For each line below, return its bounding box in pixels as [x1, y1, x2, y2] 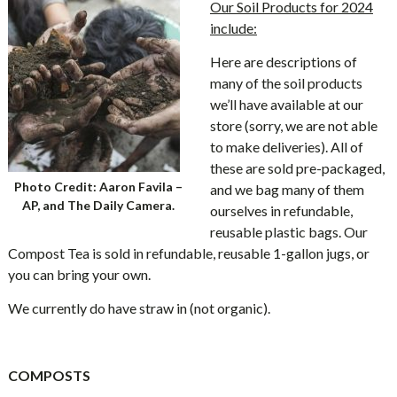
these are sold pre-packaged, [209, 160, 385, 176]
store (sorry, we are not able [209, 117, 378, 134]
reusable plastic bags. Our [209, 223, 368, 240]
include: [209, 19, 257, 36]
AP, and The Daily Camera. [21, 198, 175, 213]
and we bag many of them [209, 181, 364, 198]
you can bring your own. [7, 266, 151, 283]
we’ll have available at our [209, 96, 363, 113]
